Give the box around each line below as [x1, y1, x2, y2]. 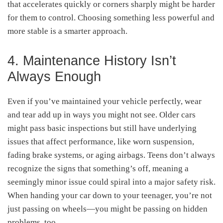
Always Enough [7, 69, 101, 84]
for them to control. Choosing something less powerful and [7, 12, 215, 22]
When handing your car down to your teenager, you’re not [7, 190, 212, 200]
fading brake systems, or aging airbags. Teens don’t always [7, 150, 215, 160]
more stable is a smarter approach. [7, 26, 127, 36]
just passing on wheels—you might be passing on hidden [7, 204, 208, 214]
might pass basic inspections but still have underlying [7, 123, 197, 133]
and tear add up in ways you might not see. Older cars [7, 110, 196, 119]
